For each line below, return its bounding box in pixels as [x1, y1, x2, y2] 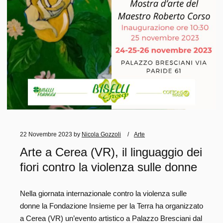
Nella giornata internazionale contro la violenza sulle [20, 189, 187, 198]
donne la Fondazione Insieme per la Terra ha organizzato [20, 201, 203, 210]
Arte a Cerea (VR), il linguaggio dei [20, 146, 202, 159]
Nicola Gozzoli [82, 131, 121, 138]
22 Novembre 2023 [20, 131, 72, 138]
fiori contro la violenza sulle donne [20, 161, 197, 174]
